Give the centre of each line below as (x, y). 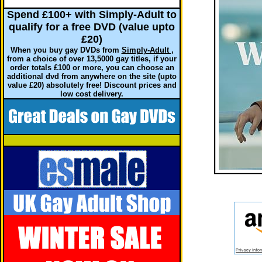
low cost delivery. (92, 94)
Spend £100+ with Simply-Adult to (92, 15)
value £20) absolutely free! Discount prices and (92, 85)
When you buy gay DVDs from (66, 50)
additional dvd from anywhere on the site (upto (92, 76)
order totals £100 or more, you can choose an (92, 68)
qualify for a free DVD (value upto (92, 27)
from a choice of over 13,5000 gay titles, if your (92, 59)
